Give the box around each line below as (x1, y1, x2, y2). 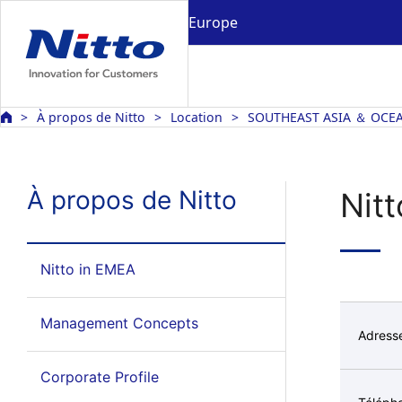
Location (170, 109, 223, 126)
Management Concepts (39, 314, 198, 332)
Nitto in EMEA (39, 260, 135, 278)
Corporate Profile (39, 368, 159, 386)
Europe (188, 12, 238, 32)
